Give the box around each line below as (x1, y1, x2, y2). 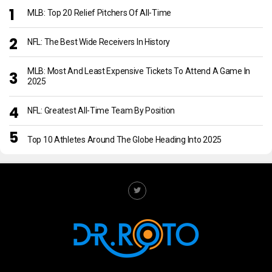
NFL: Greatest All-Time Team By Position (27, 106, 175, 116)
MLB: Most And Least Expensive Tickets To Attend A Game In (27, 66, 251, 76)
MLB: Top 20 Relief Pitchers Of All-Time (27, 8, 172, 18)
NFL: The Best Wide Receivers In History (27, 37, 171, 47)
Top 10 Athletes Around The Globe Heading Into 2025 (27, 135, 222, 145)
